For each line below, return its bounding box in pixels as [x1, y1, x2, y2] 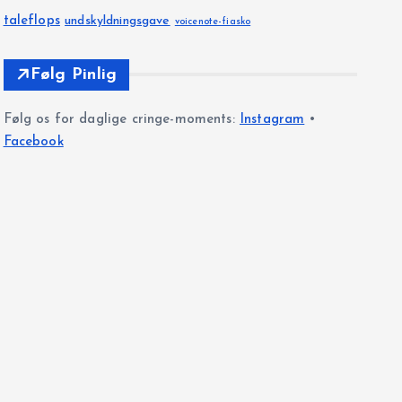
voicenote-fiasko [174, 16, 251, 27]
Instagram [239, 112, 305, 127]
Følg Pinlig [30, 66, 118, 83]
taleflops [3, 13, 60, 28]
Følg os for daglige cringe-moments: [3, 112, 240, 127]
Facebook [3, 135, 64, 149]
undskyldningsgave [65, 13, 170, 28]
